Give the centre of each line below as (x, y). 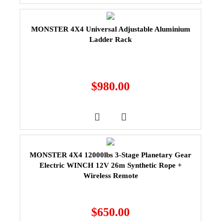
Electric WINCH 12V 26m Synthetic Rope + (110, 165)
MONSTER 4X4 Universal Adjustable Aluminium (110, 29)
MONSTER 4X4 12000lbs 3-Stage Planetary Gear (110, 155)
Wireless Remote (110, 175)
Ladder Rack (110, 39)
